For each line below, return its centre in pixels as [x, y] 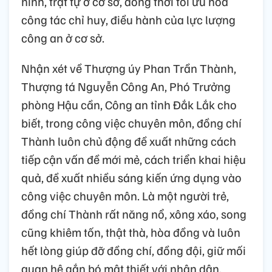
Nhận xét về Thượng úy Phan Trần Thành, [129, 68]
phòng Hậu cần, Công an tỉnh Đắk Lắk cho [129, 104]
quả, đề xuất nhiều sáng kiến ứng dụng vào [131, 177]
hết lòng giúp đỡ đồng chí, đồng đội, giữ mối [134, 250]
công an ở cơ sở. [63, 37]
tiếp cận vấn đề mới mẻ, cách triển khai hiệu [134, 159]
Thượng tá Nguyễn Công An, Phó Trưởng [126, 86]
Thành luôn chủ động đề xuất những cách [129, 141]
